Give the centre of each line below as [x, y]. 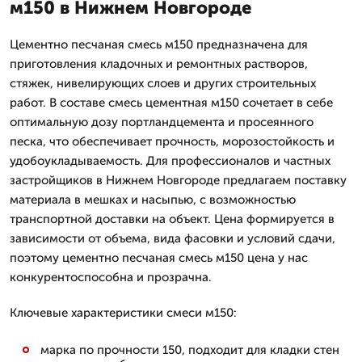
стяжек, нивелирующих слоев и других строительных [163, 83]
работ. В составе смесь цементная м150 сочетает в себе [171, 103]
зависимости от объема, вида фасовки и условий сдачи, [173, 238]
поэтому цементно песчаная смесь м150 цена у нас [159, 258]
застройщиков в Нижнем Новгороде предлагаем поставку [178, 180]
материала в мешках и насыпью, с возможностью [153, 200]
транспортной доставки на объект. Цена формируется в [172, 219]
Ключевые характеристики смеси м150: [123, 313]
